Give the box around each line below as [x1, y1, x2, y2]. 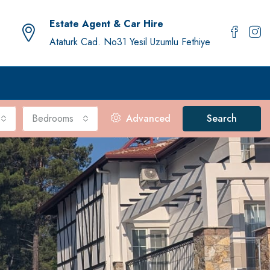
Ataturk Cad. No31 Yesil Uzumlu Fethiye [49, 35, 210, 49]
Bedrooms [32, 111, 74, 125]
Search [207, 111, 237, 125]
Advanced [122, 111, 171, 125]
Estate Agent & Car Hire [49, 17, 163, 31]
